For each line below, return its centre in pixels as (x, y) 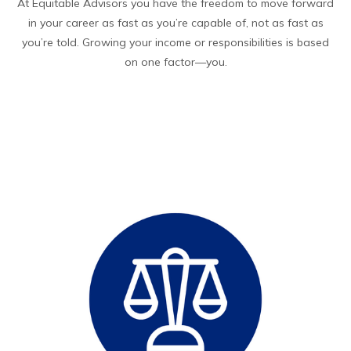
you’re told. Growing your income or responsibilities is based (175, 42)
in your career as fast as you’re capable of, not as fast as (175, 23)
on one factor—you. (175, 62)
